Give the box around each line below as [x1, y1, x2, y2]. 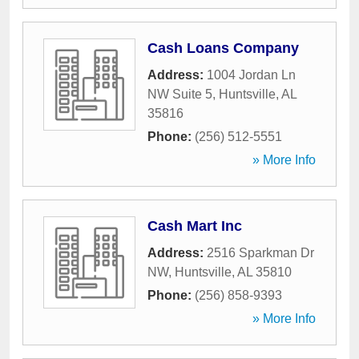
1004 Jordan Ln [207, 68, 296, 82]
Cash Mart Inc [147, 218, 242, 234]
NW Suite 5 [147, 87, 212, 101]
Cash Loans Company [147, 40, 299, 56]
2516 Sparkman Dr [207, 246, 314, 260]
